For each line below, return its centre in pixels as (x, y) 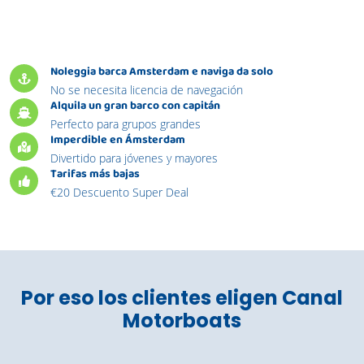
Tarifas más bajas (95, 175)
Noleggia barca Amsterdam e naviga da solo (162, 73)
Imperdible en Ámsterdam (118, 141)
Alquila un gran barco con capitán (135, 107)
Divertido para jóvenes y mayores (134, 158)
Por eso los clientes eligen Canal (182, 298)
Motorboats (182, 321)
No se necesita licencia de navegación (147, 90)
